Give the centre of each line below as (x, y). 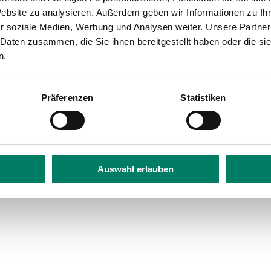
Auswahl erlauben (135, 169)
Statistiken (203, 97)
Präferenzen (67, 97)
